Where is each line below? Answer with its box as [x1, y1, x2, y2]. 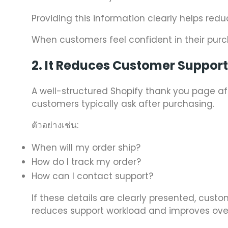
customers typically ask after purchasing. [32, 98, 214, 110]
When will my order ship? [32, 141, 140, 154]
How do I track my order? [32, 156, 141, 168]
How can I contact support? [32, 170, 153, 183]
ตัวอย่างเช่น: [32, 119, 78, 132]
